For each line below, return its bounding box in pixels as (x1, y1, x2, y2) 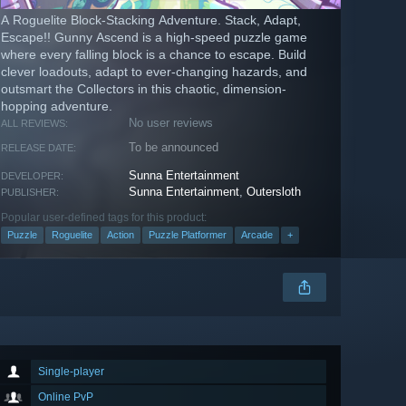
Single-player (38, 365, 104, 379)
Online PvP (38, 391, 93, 404)
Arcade (241, 229, 273, 241)
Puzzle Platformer (149, 229, 227, 241)
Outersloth (246, 185, 302, 199)
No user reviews (129, 116, 214, 130)
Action (107, 229, 134, 241)
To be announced (129, 140, 219, 155)
